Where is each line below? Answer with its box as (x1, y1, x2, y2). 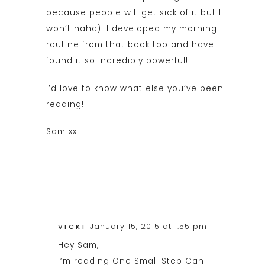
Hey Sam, (57, 240, 99, 251)
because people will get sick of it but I (46, 7, 221, 19)
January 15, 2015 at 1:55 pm (89, 221, 207, 231)
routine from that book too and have (46, 39, 214, 51)
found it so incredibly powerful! (46, 55, 188, 67)
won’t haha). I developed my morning (46, 23, 217, 35)
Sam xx (46, 125, 77, 137)
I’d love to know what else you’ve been (46, 82, 224, 94)
